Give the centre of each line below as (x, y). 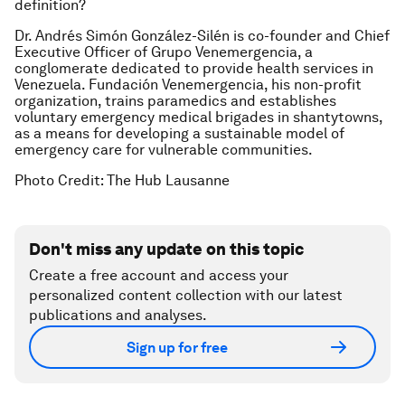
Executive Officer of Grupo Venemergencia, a (164, 52)
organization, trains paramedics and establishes (175, 101)
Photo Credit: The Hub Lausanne (122, 180)
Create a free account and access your (159, 275)
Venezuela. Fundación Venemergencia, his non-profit (188, 85)
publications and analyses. (118, 315)
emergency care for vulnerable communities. (164, 150)
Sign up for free (177, 347)
